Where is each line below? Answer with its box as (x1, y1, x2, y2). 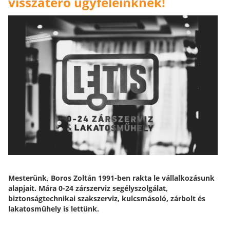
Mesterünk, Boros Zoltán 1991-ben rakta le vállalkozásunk (8, 172, 215, 183)
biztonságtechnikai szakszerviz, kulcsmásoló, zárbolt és (8, 193, 205, 203)
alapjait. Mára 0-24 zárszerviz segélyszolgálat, (8, 183, 168, 193)
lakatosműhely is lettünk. (8, 203, 99, 214)
